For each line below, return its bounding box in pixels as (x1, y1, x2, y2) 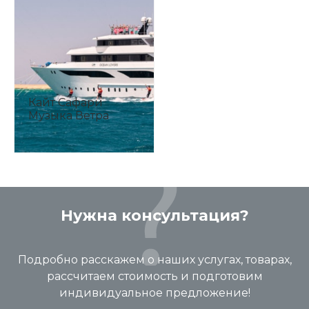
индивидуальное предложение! (59, 286, 250, 299)
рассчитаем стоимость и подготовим (46, 270, 263, 283)
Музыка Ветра (28, 109, 109, 122)
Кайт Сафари (28, 96, 103, 109)
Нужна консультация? (60, 206, 249, 225)
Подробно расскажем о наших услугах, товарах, (17, 253, 292, 266)
